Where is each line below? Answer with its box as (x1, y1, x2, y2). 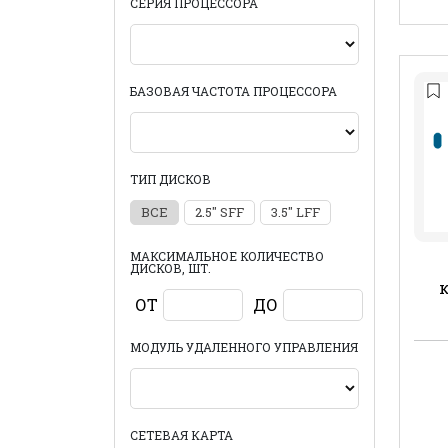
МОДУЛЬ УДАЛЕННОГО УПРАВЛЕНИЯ (130, 339, 358, 355)
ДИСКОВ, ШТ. (130, 260, 211, 276)
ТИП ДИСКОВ (130, 171, 211, 187)
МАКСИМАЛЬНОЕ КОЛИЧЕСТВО (130, 248, 324, 264)
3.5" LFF (271, 203, 320, 221)
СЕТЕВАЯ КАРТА (130, 427, 233, 443)
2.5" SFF (195, 203, 244, 221)
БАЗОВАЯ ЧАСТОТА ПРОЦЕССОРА (130, 83, 337, 99)
